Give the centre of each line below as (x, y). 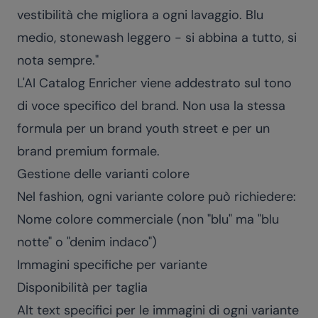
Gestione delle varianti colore (103, 174)
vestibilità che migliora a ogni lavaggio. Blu (140, 15)
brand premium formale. (88, 151)
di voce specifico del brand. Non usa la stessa (151, 106)
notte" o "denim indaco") (87, 242)
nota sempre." (58, 60)
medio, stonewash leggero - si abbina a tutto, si (157, 38)
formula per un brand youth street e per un (143, 128)
